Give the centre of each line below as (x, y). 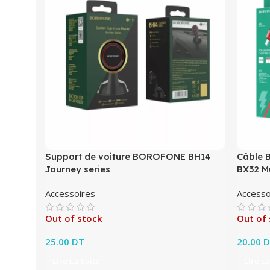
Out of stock (74, 218)
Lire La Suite (76, 261)
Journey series (78, 169)
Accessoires (70, 193)
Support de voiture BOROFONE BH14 (128, 156)
